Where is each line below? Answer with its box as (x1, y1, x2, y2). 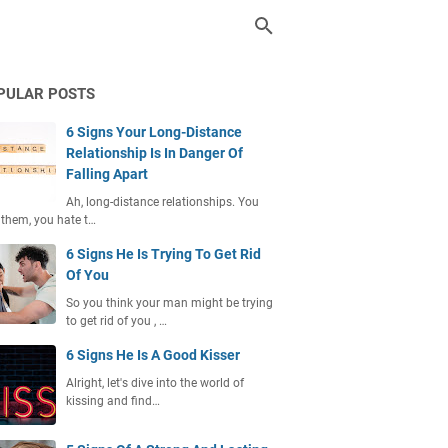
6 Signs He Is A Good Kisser (66, 347, 240, 363)
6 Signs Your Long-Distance (66, 124, 242, 140)
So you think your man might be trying (66, 296, 273, 310)
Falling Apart (66, 166, 148, 182)
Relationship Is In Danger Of (66, 145, 243, 161)
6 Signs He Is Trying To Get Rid (66, 246, 261, 262)
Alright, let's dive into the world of (66, 376, 244, 390)
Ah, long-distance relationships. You (66, 195, 259, 209)
